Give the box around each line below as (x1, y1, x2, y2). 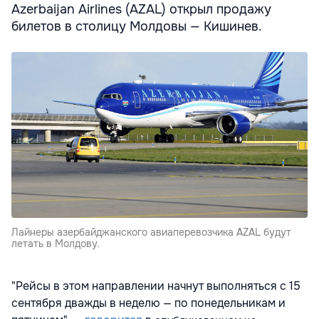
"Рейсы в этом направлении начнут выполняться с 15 (11, 278, 300, 294)
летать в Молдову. (11, 237, 100, 251)
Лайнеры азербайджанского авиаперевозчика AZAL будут (11, 226, 291, 239)
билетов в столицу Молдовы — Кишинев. (11, 18, 262, 34)
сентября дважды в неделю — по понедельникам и (11, 296, 286, 311)
